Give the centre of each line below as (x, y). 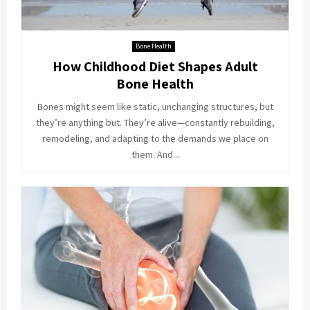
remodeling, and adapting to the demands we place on (155, 139)
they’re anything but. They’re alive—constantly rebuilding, (155, 123)
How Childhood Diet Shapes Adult (155, 67)
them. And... (155, 155)
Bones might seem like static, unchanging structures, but (155, 107)
